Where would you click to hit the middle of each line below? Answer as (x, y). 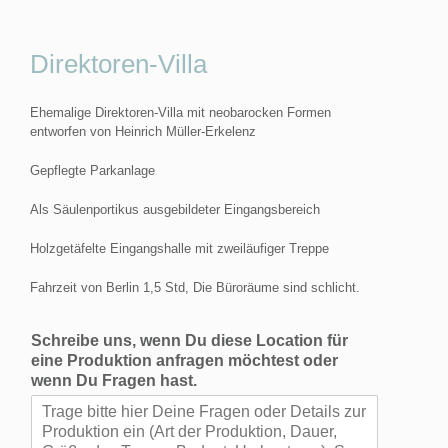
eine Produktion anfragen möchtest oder (184, 360)
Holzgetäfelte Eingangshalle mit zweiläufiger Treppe (179, 248)
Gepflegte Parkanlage (92, 170)
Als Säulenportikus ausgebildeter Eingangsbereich (175, 209)
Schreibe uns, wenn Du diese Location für (189, 340)
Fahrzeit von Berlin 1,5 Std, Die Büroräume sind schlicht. (195, 287)
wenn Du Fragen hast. (114, 380)
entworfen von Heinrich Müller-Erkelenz (143, 131)
